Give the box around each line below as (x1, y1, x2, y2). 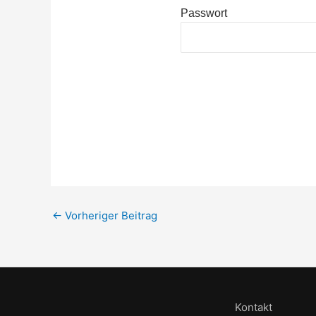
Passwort (180, 7, 227, 19)
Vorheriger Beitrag (62, 209, 157, 222)
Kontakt (235, 300, 272, 314)
